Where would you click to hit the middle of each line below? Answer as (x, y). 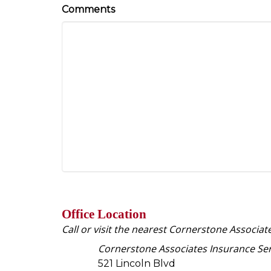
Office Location (104, 214)
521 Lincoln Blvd (137, 263)
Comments (88, 9)
